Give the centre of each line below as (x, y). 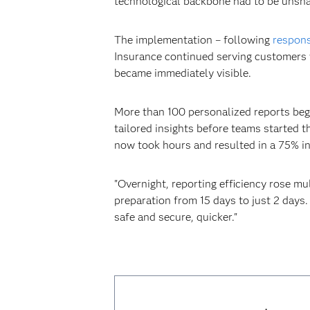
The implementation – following (192, 40)
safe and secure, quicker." (175, 217)
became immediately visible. (182, 73)
